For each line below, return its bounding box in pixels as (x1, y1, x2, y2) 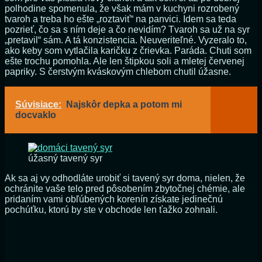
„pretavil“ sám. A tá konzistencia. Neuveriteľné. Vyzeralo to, (5, 35, 247, 46)
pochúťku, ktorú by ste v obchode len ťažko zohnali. (5, 205, 218, 215)
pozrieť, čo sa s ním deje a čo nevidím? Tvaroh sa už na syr (5, 25, 250, 35)
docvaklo (15, 110, 56, 120)
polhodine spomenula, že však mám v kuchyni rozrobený (5, 4, 239, 14)
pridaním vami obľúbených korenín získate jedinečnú (5, 194, 223, 205)
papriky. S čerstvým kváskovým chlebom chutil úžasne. (5, 67, 231, 77)
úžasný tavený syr (28, 153, 102, 164)
